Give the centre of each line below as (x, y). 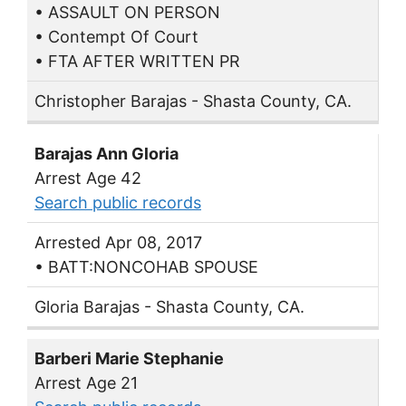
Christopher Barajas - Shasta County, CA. (193, 101)
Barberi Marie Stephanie (129, 359)
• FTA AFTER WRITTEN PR (137, 62)
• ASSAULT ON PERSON (127, 13)
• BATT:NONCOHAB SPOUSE (146, 266)
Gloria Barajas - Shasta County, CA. (169, 306)
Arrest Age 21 (86, 383)
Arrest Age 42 (88, 178)
